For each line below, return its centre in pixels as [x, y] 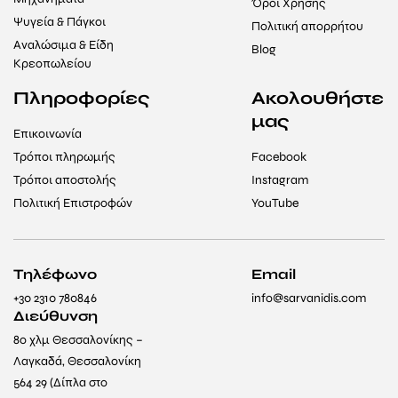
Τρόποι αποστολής [65, 180]
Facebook [279, 157]
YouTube [275, 203]
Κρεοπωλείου [52, 64]
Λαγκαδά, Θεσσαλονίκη [77, 362]
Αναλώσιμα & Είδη [64, 45]
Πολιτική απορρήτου [307, 27]
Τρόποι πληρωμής [64, 157]
